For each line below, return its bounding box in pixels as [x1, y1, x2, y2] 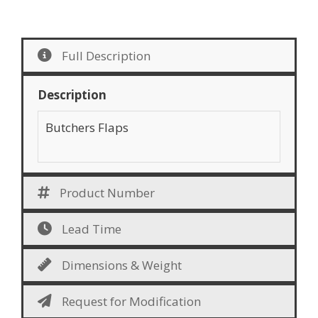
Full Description [62, 48, 150, 65]
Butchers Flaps [45, 119, 128, 136]
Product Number [60, 184, 155, 201]
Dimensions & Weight [62, 256, 182, 273]
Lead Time [62, 220, 121, 237]
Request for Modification [62, 292, 201, 309]
